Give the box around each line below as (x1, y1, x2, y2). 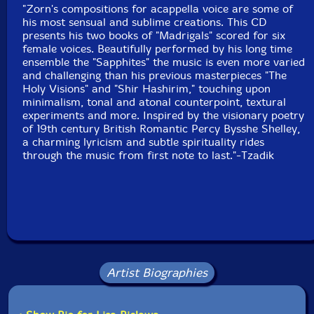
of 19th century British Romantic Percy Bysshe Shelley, (22, 122, 301, 135)
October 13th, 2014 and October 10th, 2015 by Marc (39, 90, 303, 103)
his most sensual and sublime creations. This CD (22, 15, 268, 29)
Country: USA (135, 50, 207, 63)
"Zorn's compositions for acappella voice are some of (22, 2, 294, 15)
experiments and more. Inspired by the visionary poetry (22, 109, 305, 122)
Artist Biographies (107, 266, 207, 280)
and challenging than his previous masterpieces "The (22, 69, 287, 82)
